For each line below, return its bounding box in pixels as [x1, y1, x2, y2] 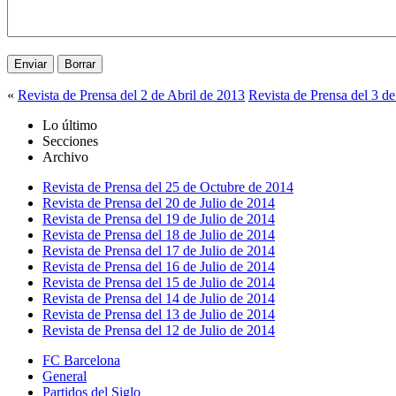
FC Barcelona [42, 352, 120, 368]
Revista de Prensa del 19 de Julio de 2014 [42, 210, 275, 226]
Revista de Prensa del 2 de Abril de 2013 [18, 87, 245, 103]
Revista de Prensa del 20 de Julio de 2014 [42, 194, 275, 210]
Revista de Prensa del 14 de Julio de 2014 [42, 290, 275, 306]
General [42, 368, 87, 384]
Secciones [42, 133, 98, 148]
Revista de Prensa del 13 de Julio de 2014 [42, 306, 275, 322]
